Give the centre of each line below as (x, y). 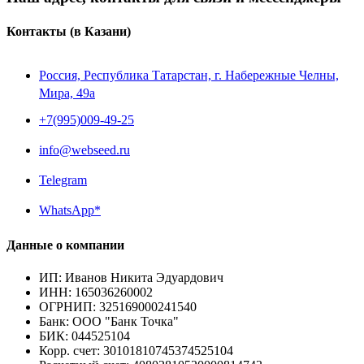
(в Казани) (100, 31)
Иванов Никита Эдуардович (144, 277)
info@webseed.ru (84, 150)
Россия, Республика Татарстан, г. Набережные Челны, (189, 75)
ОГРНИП (66, 306)
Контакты (38, 31)
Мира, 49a (67, 93)
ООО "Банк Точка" (126, 321)
